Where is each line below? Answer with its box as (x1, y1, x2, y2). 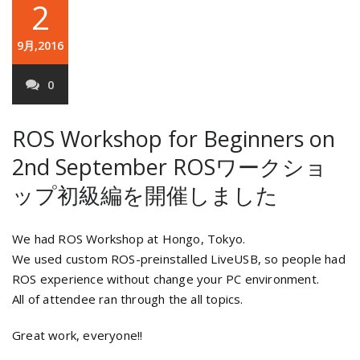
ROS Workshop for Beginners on (12, 124, 335, 154)
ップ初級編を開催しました (12, 180, 278, 211)
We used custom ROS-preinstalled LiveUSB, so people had (12, 251, 346, 268)
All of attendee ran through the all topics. (12, 291, 243, 308)
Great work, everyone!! (12, 327, 143, 344)
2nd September (12, 152, 173, 182)
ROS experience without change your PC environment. (12, 271, 320, 288)
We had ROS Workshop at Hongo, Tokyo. (12, 231, 246, 247)
